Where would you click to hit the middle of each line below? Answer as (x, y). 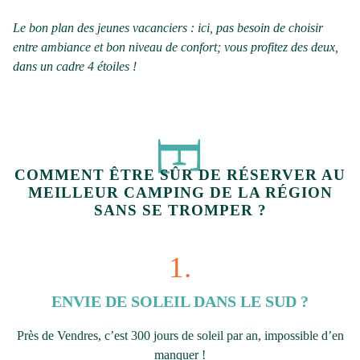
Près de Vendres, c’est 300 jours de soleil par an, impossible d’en (180, 335)
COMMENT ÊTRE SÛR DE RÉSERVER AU (180, 174)
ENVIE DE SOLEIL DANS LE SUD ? (180, 301)
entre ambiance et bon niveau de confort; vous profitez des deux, (176, 47)
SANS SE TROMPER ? (180, 210)
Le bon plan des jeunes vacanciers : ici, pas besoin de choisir (168, 27)
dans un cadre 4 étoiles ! (75, 66)
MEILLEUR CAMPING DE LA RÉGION (180, 192)
